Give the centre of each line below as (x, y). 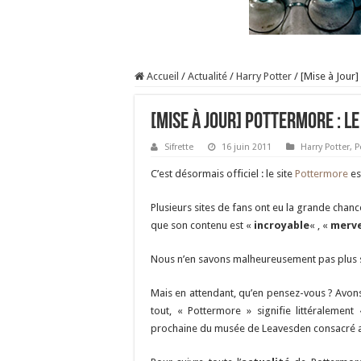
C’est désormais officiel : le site (223, 174)
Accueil (162, 76)
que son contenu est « (202, 225)
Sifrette (179, 147)
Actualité (207, 76)
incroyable (282, 225)
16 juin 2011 (247, 147)
